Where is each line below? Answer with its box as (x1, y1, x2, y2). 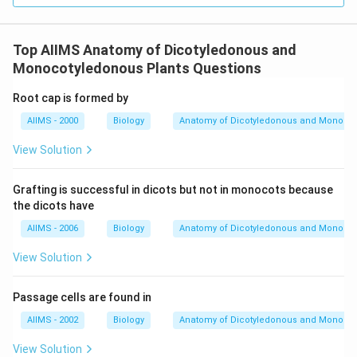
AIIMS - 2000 (27, 116, 78, 126)
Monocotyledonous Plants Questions (13, 60, 261, 76)
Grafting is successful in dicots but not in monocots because (13, 183, 333, 196)
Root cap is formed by (13, 92, 128, 104)
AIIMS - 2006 (27, 223, 78, 233)
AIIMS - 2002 (27, 315, 78, 325)
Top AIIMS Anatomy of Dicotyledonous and (13, 41, 296, 58)
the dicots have (13, 199, 94, 212)
